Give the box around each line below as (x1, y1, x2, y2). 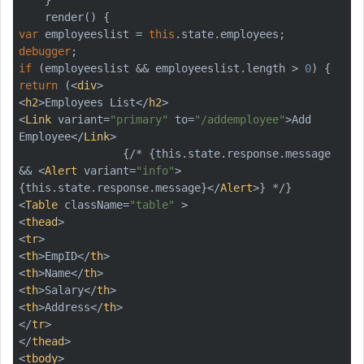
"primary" (110, 112, 168, 126)
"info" (136, 163, 175, 177)
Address (45, 300, 90, 314)
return (19, 78, 58, 92)
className (64, 197, 123, 211)
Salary (45, 283, 84, 297)
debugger (19, 44, 71, 58)
